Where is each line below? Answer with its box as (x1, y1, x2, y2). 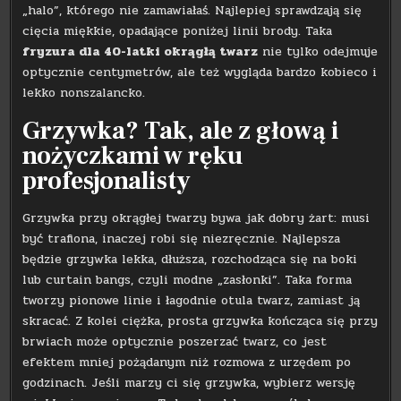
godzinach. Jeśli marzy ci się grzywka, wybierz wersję (22, 373, 356, 393)
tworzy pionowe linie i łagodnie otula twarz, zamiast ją (22, 291, 361, 311)
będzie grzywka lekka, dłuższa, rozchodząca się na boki (22, 250, 358, 269)
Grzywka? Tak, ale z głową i (22, 114, 340, 147)
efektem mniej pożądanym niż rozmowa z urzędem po (22, 353, 352, 372)
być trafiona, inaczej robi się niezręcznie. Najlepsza (22, 229, 341, 249)
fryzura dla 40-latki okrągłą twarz (22, 41, 259, 61)
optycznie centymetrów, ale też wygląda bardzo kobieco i (22, 62, 378, 81)
